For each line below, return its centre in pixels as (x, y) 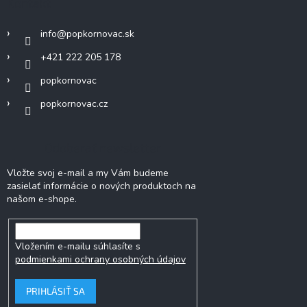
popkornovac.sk (100, 34)
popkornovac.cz (74, 104)
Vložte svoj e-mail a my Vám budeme (88, 173)
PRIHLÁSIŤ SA (55, 291)
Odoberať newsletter (103, 148)
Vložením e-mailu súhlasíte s (77, 247)
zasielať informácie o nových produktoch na (101, 186)
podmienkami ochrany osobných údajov (100, 260)
